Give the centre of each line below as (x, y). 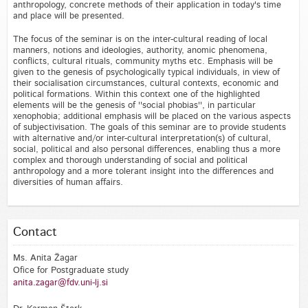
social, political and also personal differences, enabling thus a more (146, 149)
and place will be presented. (68, 16)
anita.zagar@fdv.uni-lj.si (60, 283)
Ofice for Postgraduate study (72, 270)
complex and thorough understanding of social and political (130, 160)
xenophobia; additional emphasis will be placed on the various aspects (152, 116)
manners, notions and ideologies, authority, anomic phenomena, (140, 50)
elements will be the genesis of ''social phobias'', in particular (134, 105)
